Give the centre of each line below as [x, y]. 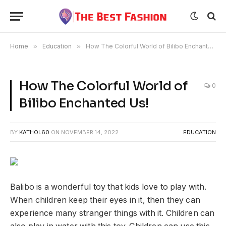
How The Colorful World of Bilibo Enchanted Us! [147, 46]
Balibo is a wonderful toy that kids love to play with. [108, 187]
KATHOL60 [34, 132]
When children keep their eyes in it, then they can [105, 200]
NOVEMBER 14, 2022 [90, 132]
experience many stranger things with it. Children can [112, 213]
